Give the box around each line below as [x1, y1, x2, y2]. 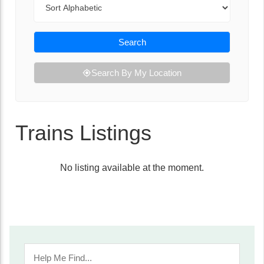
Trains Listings [15, 121, 151, 145]
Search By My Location [91, 68, 181, 78]
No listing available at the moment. [60, 163, 204, 173]
